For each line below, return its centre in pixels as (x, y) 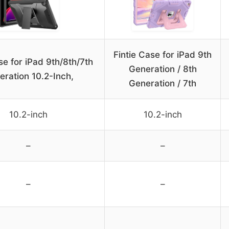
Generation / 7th (163, 83)
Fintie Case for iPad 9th (163, 54)
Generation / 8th (163, 69)
